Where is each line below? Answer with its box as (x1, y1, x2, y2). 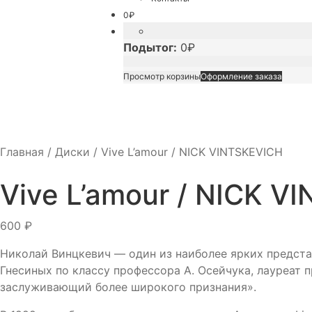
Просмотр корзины (123, 71, 201, 81)
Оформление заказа (201, 71, 282, 81)
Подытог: (123, 40, 177, 54)
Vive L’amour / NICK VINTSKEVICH (101, 145, 283, 159)
